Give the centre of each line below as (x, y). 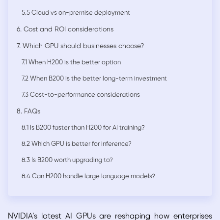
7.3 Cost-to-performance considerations (81, 95)
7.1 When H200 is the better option (71, 63)
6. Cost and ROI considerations (65, 30)
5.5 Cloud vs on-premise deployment (76, 13)
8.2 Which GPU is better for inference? (77, 144)
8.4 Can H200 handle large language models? (88, 177)
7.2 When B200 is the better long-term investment (94, 79)
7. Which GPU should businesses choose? (80, 47)
